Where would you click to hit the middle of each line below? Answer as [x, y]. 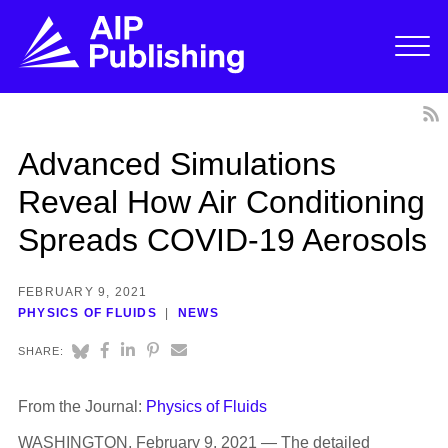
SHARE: [41, 351]
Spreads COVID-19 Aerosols [222, 239]
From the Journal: [81, 407]
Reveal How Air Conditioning [221, 201]
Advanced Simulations [176, 163]
